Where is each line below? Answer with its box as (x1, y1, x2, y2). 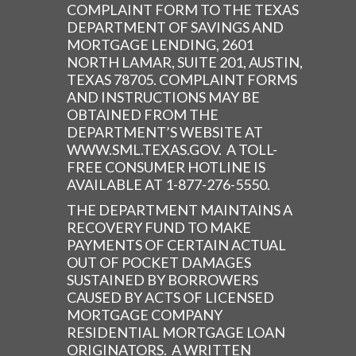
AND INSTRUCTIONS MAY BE (67, 87, 260, 106)
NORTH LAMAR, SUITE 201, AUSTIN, (67, 52, 303, 71)
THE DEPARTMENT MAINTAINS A (67, 200, 292, 219)
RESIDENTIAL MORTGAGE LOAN (67, 323, 285, 341)
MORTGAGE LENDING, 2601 (67, 35, 253, 53)
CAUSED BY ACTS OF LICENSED (67, 288, 274, 306)
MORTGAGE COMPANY (67, 305, 222, 323)
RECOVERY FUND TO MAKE (67, 218, 251, 236)
